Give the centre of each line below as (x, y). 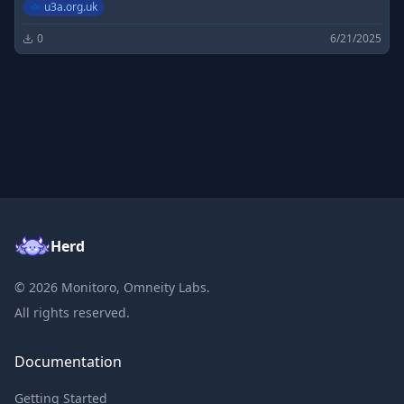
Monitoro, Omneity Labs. (134, 287)
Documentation (68, 362)
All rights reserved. (72, 312)
